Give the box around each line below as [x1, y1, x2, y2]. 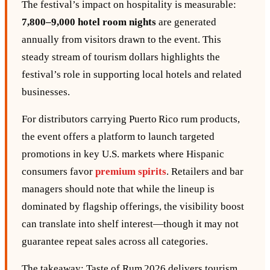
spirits [138, 166, 166, 178]
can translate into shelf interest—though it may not [22, 218, 239, 230]
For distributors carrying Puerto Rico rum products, [22, 113, 240, 125]
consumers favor [22, 166, 95, 178]
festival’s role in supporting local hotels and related [22, 69, 242, 81]
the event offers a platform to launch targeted [22, 131, 215, 143]
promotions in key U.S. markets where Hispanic [22, 148, 224, 160]
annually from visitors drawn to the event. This [22, 34, 221, 46]
